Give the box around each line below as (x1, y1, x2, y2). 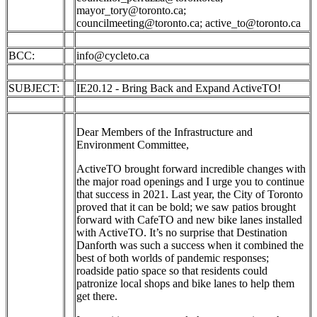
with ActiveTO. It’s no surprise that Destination (76, 226, 287, 238)
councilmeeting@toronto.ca (76, 17, 200, 29)
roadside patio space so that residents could (76, 265, 267, 277)
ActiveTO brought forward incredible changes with (76, 163, 306, 175)
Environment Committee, (76, 139, 189, 151)
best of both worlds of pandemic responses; (76, 252, 269, 264)
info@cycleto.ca (76, 50, 149, 62)
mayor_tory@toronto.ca (76, 4, 183, 16)
